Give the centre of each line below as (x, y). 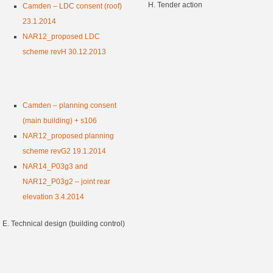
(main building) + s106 (60, 121)
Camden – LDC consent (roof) (73, 6)
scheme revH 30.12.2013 (65, 52)
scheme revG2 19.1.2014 (65, 151)
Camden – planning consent (70, 106)
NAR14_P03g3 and (55, 167)
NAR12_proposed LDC (62, 37)
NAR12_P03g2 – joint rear (67, 182)
